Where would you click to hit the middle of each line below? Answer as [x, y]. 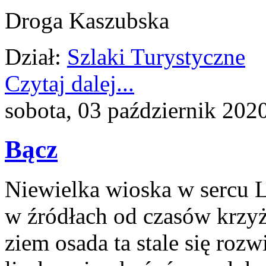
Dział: [33, 56]
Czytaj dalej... [69, 83]
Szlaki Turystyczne [156, 56]
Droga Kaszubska [87, 20]
